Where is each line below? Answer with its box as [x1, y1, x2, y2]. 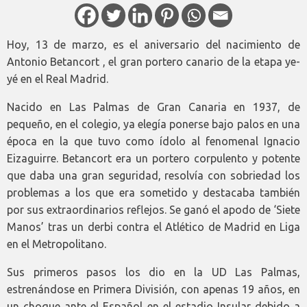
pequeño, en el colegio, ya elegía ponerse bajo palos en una [7, 117, 300, 130]
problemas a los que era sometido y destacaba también [7, 186, 300, 199]
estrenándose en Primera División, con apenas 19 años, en [7, 282, 300, 295]
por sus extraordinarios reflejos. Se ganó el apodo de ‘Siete [7, 203, 300, 216]
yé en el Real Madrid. [7, 72, 108, 85]
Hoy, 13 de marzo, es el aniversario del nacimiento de [7, 38, 300, 51]
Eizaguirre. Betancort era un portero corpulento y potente [7, 151, 300, 164]
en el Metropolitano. [7, 237, 106, 250]
